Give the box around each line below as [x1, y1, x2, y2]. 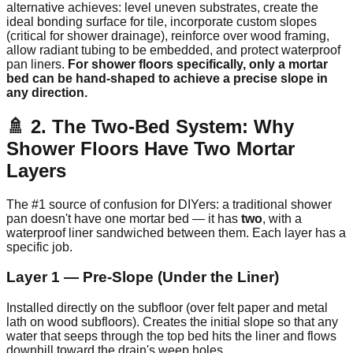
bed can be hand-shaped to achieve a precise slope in [6, 71, 328, 85]
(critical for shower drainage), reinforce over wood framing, [6, 28, 329, 43]
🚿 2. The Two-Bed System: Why [6, 115, 294, 137]
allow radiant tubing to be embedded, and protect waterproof [6, 43, 340, 57]
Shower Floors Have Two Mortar [6, 137, 295, 159]
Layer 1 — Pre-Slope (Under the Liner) [6, 269, 279, 286]
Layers [6, 159, 66, 181]
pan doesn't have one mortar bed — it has [6, 211, 241, 225]
